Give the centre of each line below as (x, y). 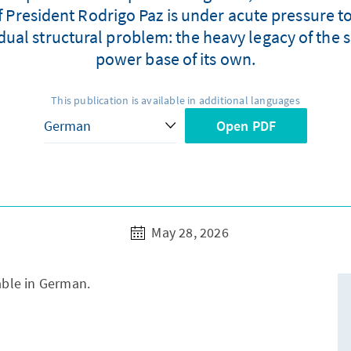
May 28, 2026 (188, 233)
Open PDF (246, 126)
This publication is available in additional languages (175, 101)
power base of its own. (175, 59)
